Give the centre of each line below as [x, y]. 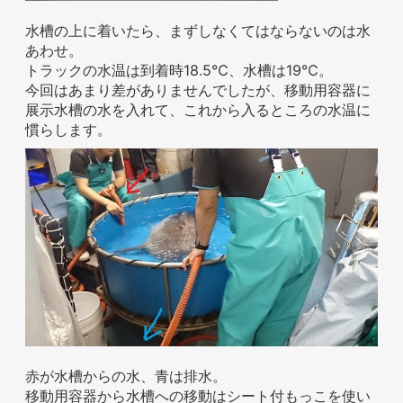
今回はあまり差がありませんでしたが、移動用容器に [198, 90]
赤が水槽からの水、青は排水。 [126, 376]
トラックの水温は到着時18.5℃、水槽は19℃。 [179, 70]
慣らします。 [68, 129]
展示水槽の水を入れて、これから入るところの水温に [198, 109]
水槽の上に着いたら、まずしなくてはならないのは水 [198, 30]
